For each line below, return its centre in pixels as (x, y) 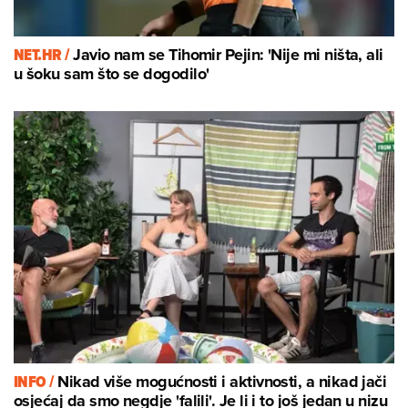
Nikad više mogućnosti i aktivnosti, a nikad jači (222, 381)
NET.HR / (44, 54)
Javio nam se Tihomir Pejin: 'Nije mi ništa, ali (228, 54)
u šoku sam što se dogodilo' (112, 73)
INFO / (36, 381)
